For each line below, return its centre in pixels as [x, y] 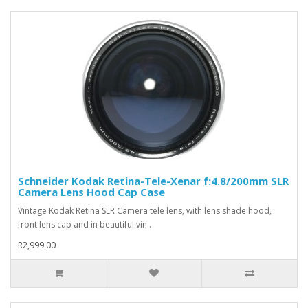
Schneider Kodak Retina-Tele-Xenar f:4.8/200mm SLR [153, 180]
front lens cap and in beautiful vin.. [85, 224]
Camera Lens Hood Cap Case [91, 191]
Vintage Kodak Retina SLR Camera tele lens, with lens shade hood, [145, 210]
